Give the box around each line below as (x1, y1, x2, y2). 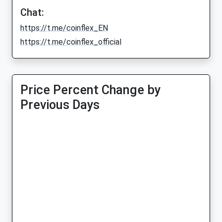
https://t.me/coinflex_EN (20, 23, 108, 33)
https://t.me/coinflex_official (20, 37, 121, 47)
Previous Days (20, 98, 100, 112)
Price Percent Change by (20, 83, 161, 98)
